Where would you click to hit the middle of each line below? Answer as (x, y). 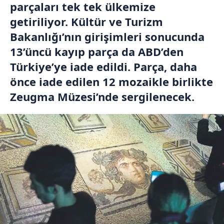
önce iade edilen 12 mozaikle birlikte (111, 81)
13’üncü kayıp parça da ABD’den (97, 51)
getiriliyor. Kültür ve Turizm (86, 21)
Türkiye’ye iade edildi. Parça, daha (103, 66)
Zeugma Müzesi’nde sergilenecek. (102, 96)
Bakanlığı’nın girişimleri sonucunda (107, 36)
